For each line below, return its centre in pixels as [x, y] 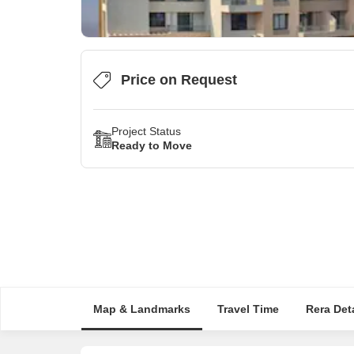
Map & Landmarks [141, 309]
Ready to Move [152, 145]
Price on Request [179, 80]
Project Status [146, 131]
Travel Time [248, 309]
